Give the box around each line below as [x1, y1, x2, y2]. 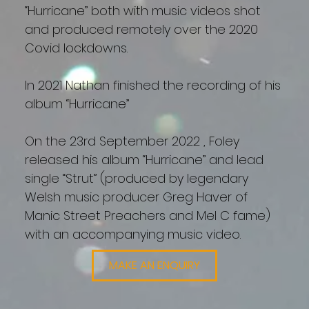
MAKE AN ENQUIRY [109, 257, 201, 274]
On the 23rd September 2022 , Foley [25, 132, 240, 150]
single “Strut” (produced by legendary [25, 170, 249, 188]
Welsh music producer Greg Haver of [25, 188, 248, 206]
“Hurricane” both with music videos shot [25, 2, 261, 20]
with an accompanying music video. [25, 226, 241, 243]
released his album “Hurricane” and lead [25, 151, 264, 169]
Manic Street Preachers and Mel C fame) [25, 207, 271, 225]
